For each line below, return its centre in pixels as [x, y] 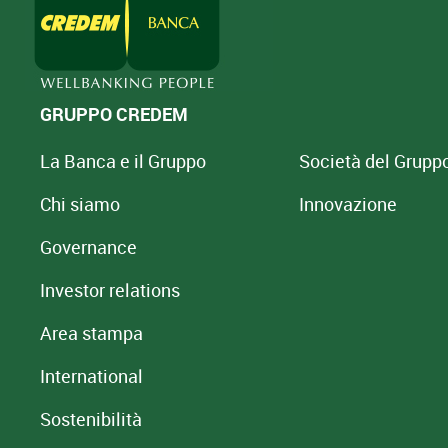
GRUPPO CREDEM [114, 114]
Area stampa [91, 333]
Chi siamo [80, 204]
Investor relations [110, 290]
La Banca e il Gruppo [123, 161]
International [91, 376]
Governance [88, 247]
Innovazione [347, 204]
